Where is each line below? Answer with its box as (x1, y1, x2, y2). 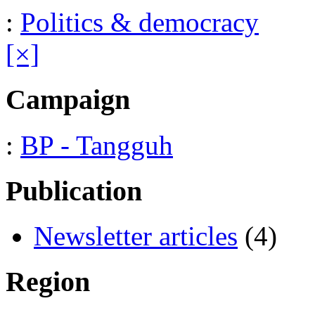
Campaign (6, 84, 130, 116)
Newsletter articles (34, 221, 238, 252)
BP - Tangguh (20, 129, 173, 160)
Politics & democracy (20, 7, 259, 38)
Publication (6, 174, 142, 207)
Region (6, 266, 90, 298)
